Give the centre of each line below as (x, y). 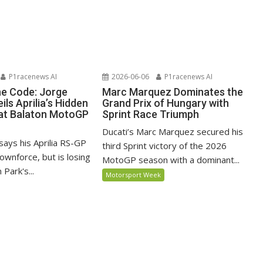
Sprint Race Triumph (151, 114)
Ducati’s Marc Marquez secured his (173, 132)
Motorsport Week (134, 175)
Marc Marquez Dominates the (173, 92)
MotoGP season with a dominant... (171, 160)
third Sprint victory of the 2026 (165, 146)
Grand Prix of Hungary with (166, 103)
